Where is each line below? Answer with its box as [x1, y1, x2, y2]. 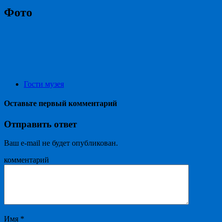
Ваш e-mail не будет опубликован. [4, 139, 118, 148]
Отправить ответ [4, 118, 77, 129]
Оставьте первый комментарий [4, 99, 117, 108]
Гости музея [24, 80, 64, 89]
